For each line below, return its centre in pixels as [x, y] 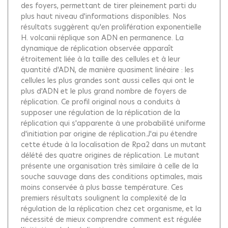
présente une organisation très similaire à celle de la [110, 166]
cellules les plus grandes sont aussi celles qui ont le [108, 80]
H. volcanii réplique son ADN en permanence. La [102, 38]
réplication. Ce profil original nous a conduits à [101, 102]
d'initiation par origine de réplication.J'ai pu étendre [109, 134]
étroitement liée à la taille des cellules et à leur [101, 59]
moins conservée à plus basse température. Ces [102, 187]
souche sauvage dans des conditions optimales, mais [112, 177]
